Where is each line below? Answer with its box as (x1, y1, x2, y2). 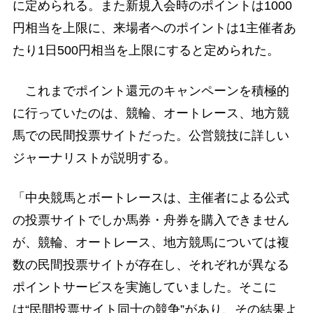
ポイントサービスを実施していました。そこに (12, 279, 277, 294)
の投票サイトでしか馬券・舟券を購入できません (12, 212, 289, 227)
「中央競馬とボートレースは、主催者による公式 (12, 190, 289, 205)
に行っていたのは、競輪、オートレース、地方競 (12, 105, 289, 120)
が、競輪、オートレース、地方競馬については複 (12, 235, 289, 249)
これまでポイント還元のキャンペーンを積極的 (12, 83, 289, 98)
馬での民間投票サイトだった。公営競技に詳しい (12, 128, 289, 143)
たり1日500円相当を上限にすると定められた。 (12, 43, 279, 58)
